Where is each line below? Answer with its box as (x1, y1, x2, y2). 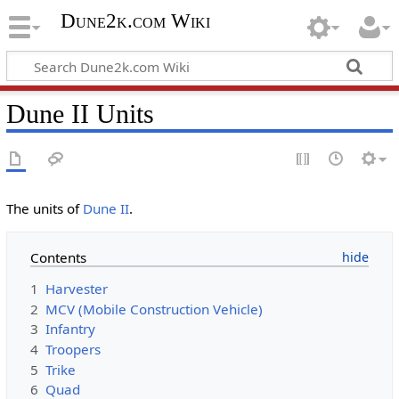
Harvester (45, 280, 108, 298)
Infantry (45, 320, 95, 338)
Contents (29, 248, 86, 267)
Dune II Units (5, 98, 154, 129)
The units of (5, 199, 83, 217)
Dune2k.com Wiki (60, 10, 210, 33)
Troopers (45, 340, 101, 359)
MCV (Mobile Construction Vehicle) (45, 299, 263, 318)
